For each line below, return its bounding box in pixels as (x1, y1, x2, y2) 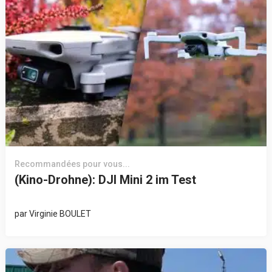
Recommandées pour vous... (14, 159, 130, 169)
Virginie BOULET (29, 209, 91, 219)
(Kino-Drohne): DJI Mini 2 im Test (14, 172, 196, 188)
